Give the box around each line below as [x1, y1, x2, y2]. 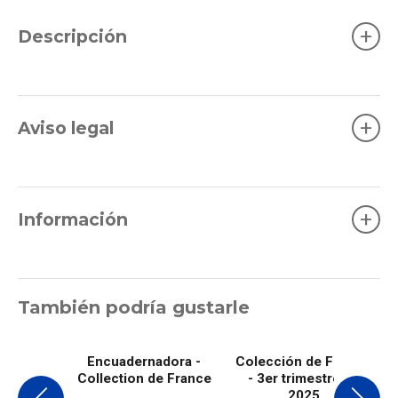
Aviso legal [18, 116, 114, 139]
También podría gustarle [18, 297, 250, 318]
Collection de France [76, 370, 211, 386]
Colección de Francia [235, 354, 372, 370]
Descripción [18, 25, 127, 47]
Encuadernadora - [87, 354, 201, 370]
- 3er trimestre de [248, 370, 360, 386]
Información [18, 208, 128, 230]
